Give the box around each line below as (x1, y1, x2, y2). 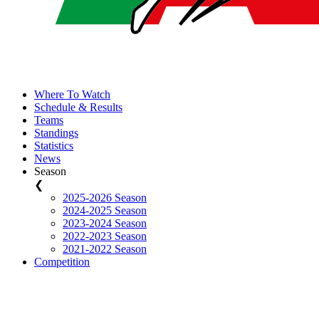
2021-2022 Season (63, 243, 147, 255)
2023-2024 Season (63, 217, 147, 229)
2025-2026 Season (63, 192, 147, 204)
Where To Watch (34, 88, 110, 100)
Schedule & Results (34, 101, 122, 113)
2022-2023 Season (63, 230, 147, 242)
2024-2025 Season (63, 204, 147, 216)
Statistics (34, 140, 73, 152)
